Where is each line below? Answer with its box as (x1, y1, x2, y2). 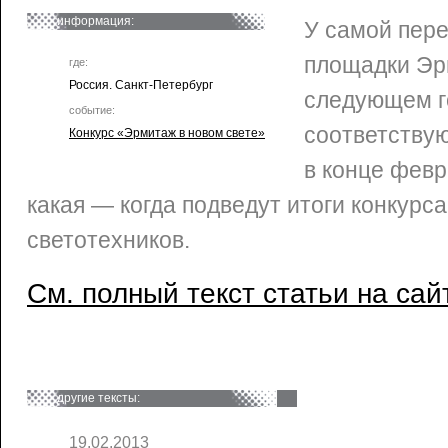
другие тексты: (57, 391, 140, 405)
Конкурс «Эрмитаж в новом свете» (69, 126, 265, 140)
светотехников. (27, 227, 190, 253)
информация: (57, 14, 134, 28)
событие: (69, 104, 115, 116)
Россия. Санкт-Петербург (69, 78, 213, 92)
